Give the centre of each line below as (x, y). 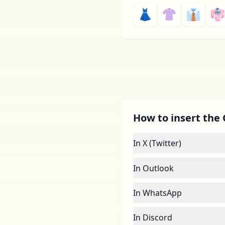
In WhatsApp (157, 193)
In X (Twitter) (157, 143)
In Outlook (153, 168)
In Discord (153, 217)
